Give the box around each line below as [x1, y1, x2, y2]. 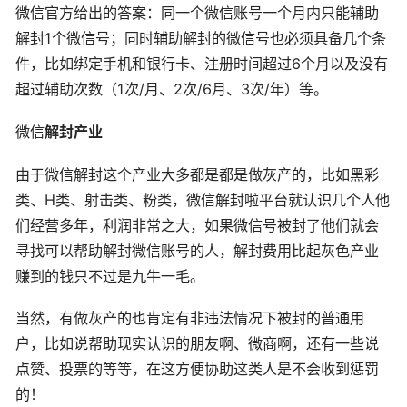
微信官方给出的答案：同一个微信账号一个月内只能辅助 [15, 4, 379, 23]
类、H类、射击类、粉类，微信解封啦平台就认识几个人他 [15, 190, 390, 209]
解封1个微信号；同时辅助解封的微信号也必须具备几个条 [15, 29, 386, 48]
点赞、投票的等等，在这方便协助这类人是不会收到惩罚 [15, 360, 379, 379]
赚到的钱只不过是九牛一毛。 [15, 266, 204, 285]
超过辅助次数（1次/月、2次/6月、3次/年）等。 [15, 80, 328, 99]
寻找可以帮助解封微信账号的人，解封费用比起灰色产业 [15, 241, 379, 260]
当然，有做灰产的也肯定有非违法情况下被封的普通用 [15, 309, 364, 328]
